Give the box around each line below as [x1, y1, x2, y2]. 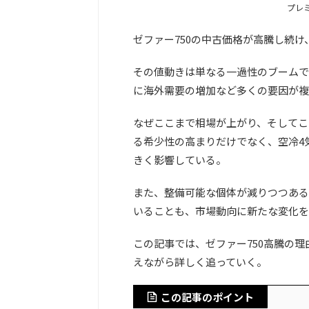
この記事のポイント [161, 289, 254, 304]
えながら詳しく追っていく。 [133, 254, 267, 269]
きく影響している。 [133, 152, 226, 167]
